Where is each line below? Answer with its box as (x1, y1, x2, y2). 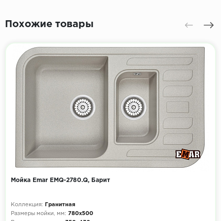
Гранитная (45, 202, 75, 208)
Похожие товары (5, 20, 94, 29)
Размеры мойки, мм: (11, 211, 66, 217)
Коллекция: (11, 202, 43, 208)
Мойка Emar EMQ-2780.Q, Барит (11, 178, 110, 184)
